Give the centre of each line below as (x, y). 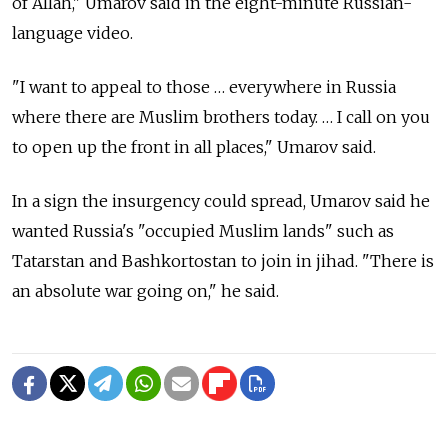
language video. (72, 33)
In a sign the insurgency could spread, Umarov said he (221, 201)
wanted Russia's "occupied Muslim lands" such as (203, 231)
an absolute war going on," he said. (145, 291)
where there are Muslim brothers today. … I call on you (221, 117)
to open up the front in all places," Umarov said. (194, 147)
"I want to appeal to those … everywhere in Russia (204, 87)
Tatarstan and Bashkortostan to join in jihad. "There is (223, 261)
